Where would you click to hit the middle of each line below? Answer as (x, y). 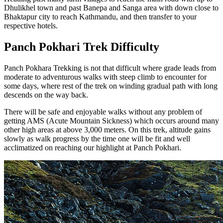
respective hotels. (31, 26)
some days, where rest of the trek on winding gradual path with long (111, 86)
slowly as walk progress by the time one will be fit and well (97, 138)
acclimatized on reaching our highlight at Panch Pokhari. (93, 147)
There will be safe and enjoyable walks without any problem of (103, 111)
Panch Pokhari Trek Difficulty (82, 47)
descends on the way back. (46, 95)
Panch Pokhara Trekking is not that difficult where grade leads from (110, 68)
